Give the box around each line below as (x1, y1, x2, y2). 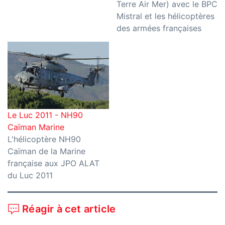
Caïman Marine (8, 122, 64, 133)
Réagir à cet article (20, 202, 116, 215)
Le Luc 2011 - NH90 (8, 110, 83, 121)
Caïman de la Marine (8, 146, 85, 157)
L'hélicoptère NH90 (8, 134, 81, 145)
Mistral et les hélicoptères (116, 11, 214, 22)
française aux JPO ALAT (8, 158, 99, 169)
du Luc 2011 (8, 170, 53, 181)
